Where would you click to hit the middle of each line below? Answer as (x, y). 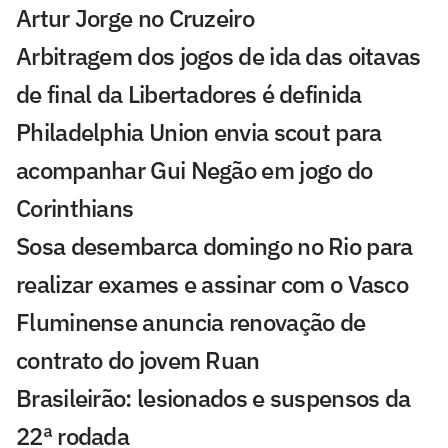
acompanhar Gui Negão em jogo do (194, 169)
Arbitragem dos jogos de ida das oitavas (218, 55)
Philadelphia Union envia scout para (199, 131)
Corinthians (75, 207)
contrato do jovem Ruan (138, 359)
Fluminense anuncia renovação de (191, 321)
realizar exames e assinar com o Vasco (212, 283)
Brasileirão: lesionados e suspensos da (213, 397)
